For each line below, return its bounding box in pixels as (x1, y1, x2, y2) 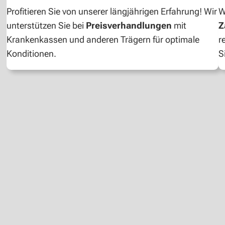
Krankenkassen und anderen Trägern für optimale (7, 34, 200, 45)
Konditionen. (7, 48, 57, 59)
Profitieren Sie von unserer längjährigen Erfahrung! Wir (7, 6, 217, 17)
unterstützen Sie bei (7, 20, 86, 31)
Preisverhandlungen (86, 20, 174, 31)
